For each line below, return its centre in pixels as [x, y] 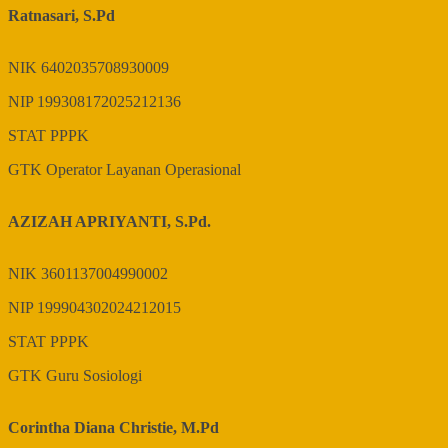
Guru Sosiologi [94, 376]
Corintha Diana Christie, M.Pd [113, 428]
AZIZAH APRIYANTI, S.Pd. [109, 222]
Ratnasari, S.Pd [61, 16]
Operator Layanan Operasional [143, 170]
